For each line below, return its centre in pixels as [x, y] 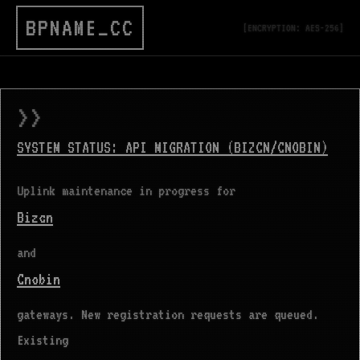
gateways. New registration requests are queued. [168, 314]
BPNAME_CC [80, 27]
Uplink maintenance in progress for [126, 190]
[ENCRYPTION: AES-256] [293, 28]
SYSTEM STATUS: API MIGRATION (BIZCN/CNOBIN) [172, 147]
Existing [43, 340]
